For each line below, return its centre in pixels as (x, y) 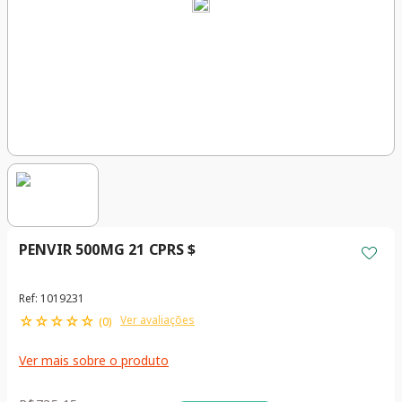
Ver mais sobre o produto (94, 361)
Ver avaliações (157, 320)
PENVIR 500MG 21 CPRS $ (108, 250)
